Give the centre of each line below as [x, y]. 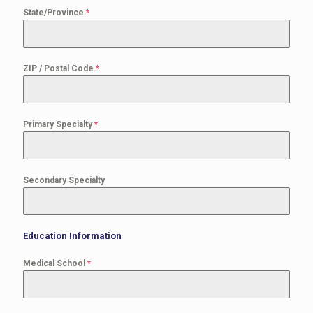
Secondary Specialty [64, 180]
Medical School [55, 263]
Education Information [72, 236]
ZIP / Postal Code [59, 68]
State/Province [54, 13]
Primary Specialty [59, 124]
